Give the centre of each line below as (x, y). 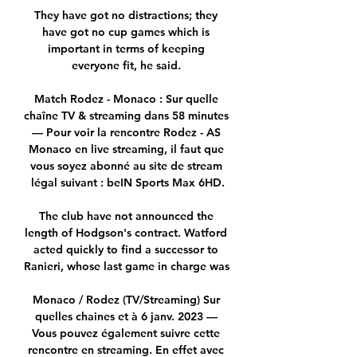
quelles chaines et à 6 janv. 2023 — (126, 317)
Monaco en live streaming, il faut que (126, 149)
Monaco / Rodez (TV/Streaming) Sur (126, 300)
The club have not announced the (126, 216)
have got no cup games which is (126, 32)
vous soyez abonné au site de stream (126, 166)
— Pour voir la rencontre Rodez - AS (126, 133)
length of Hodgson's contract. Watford (126, 233)
